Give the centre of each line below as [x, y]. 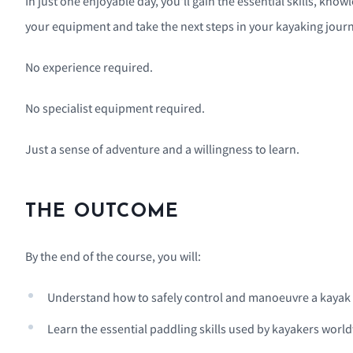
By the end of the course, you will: [113, 256]
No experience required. [89, 67]
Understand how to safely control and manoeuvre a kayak [199, 297]
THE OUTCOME [102, 212]
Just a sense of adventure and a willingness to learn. [162, 149]
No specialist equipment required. [115, 108]
